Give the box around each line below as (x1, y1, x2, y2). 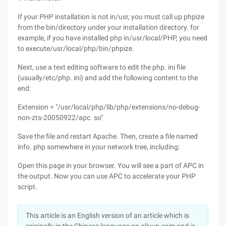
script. (18, 183, 37, 191)
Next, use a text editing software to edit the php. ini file (18, 63, 186, 71)
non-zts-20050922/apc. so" (18, 114, 103, 122)
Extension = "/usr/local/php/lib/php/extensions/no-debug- (18, 103, 200, 111)
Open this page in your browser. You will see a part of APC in (18, 161, 204, 169)
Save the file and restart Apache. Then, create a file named (18, 132, 198, 140)
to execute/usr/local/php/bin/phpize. (18, 44, 134, 52)
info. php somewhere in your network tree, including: (18, 143, 180, 151)
